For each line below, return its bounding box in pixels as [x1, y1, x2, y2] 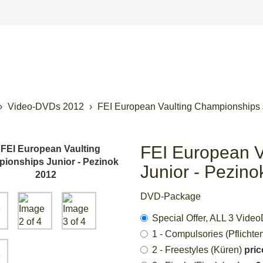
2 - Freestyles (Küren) [151, 244, 244, 255]
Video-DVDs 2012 [7, 101, 84, 112]
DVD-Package [140, 191, 201, 201]
